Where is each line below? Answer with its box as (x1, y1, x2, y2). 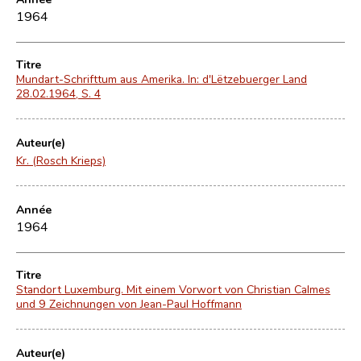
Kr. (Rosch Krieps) (16, 152, 106, 168)
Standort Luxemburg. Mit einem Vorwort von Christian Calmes (16, 281, 330, 297)
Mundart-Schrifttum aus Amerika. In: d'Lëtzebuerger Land (16, 71, 307, 86)
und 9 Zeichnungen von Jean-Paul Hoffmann (16, 296, 242, 311)
